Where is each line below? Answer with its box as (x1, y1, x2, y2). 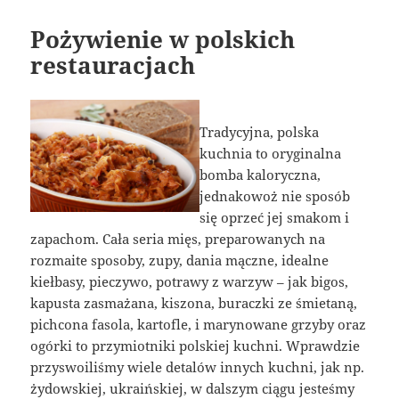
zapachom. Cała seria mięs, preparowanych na (30, 229, 326, 248)
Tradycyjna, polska (199, 122, 319, 141)
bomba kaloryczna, (199, 165, 321, 183)
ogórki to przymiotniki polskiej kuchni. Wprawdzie (30, 336, 361, 354)
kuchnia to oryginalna (199, 143, 341, 162)
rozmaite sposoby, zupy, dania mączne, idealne (30, 250, 330, 269)
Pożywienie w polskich (30, 22, 296, 55)
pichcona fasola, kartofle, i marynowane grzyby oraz (30, 314, 367, 333)
